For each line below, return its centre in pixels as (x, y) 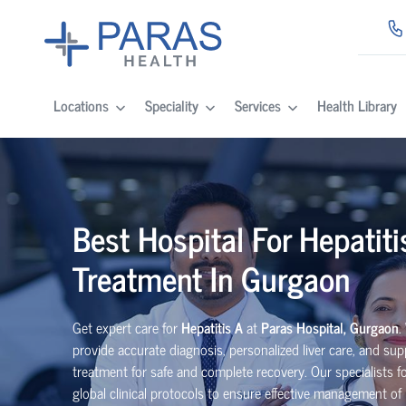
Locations (81, 106)
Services (257, 106)
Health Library (357, 106)
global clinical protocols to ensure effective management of (237, 392)
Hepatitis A (212, 327)
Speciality (171, 106)
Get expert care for (127, 327)
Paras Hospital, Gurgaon (330, 327)
